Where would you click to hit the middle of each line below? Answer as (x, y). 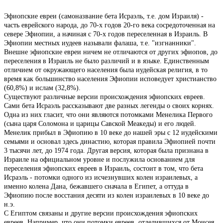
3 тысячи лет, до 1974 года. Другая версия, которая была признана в (106, 150)
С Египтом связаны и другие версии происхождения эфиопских (101, 213)
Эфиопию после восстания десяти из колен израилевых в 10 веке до (107, 195)
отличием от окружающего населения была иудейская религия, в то (106, 70)
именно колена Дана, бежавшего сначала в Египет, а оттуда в (96, 186)
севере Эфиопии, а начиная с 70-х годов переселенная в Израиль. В (106, 34)
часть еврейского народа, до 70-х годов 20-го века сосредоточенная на (110, 25)
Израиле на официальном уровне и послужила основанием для (99, 159)
